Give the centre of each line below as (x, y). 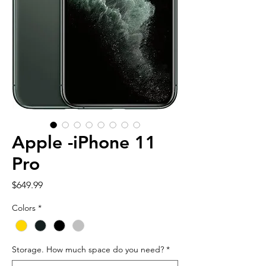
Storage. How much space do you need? (88, 250)
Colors (24, 208)
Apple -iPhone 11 (84, 142)
